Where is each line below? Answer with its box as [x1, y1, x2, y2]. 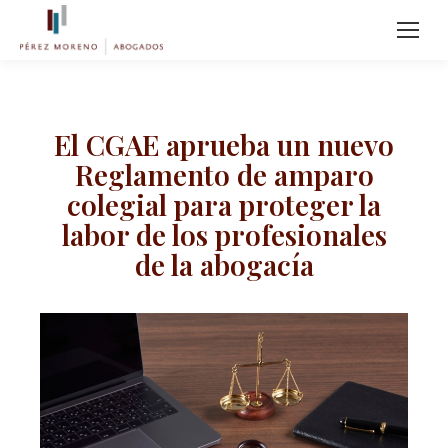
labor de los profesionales [61, 216, 387, 253]
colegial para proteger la [67, 186, 381, 223]
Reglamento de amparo [74, 156, 374, 193]
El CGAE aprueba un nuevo [54, 126, 394, 163]
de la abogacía [134, 246, 314, 283]
